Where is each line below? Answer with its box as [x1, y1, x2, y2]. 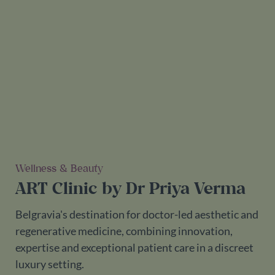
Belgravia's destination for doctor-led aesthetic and [15, 207, 258, 222]
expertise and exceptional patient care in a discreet [15, 241, 254, 255]
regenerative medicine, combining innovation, [15, 224, 233, 238]
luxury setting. [15, 257, 84, 271]
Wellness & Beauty [15, 161, 103, 175]
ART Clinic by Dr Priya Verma [15, 177, 246, 199]
